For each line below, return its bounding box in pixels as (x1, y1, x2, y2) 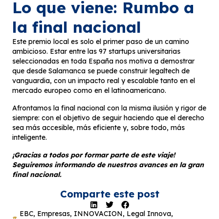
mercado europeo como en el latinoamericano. (12, 86, 166, 95)
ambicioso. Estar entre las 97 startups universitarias (12, 47, 180, 56)
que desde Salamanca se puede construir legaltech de (12, 66, 190, 76)
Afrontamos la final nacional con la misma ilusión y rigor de (12, 104, 206, 113)
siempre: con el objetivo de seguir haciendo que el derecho (12, 113, 204, 123)
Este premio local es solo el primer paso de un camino (12, 37, 189, 46)
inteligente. (12, 133, 47, 142)
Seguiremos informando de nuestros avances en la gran (12, 160, 204, 170)
